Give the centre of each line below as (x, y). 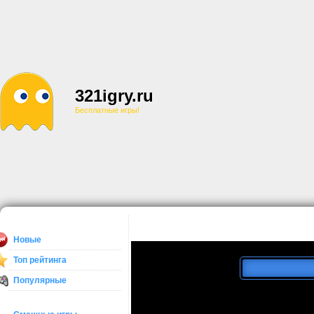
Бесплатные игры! (107, 110)
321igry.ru (114, 96)
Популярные (40, 280)
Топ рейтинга (40, 260)
